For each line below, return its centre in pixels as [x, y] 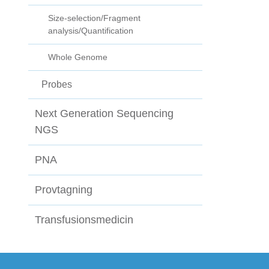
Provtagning [64, 190]
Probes [57, 85]
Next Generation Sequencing [104, 114]
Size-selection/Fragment [94, 18]
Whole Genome [78, 57]
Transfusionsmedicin [84, 220]
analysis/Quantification [91, 31]
